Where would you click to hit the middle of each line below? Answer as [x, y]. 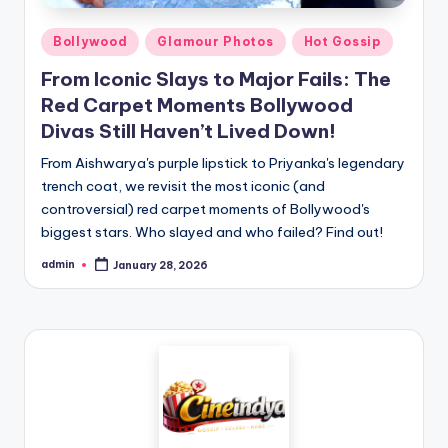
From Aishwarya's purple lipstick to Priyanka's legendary [223, 163]
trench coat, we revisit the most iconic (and [183, 186]
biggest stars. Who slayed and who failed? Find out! [212, 232]
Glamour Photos [215, 41]
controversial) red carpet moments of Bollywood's [205, 209]
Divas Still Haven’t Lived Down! [188, 131]
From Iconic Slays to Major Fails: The [216, 79]
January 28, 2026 [161, 265]
